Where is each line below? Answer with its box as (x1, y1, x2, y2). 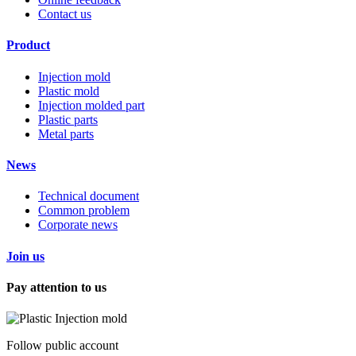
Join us (6, 249, 44, 263)
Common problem (38, 203, 130, 218)
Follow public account (6, 339, 118, 353)
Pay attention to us (6, 280, 106, 294)
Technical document (38, 189, 139, 203)
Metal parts (38, 126, 94, 141)
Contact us (38, 7, 91, 21)
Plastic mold (38, 83, 99, 98)
